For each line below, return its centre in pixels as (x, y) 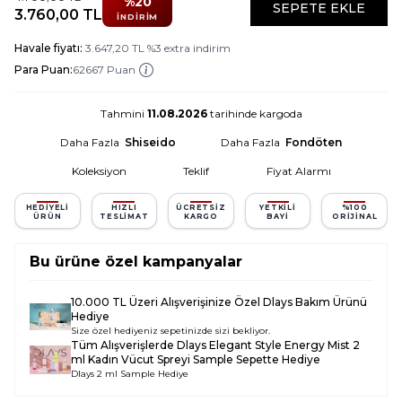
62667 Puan (104, 70)
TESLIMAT (124, 216)
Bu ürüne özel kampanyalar (136, 262)
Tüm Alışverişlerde (124, 345)
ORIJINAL (354, 216)
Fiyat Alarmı (298, 171)
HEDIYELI (47, 207)
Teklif (196, 171)
